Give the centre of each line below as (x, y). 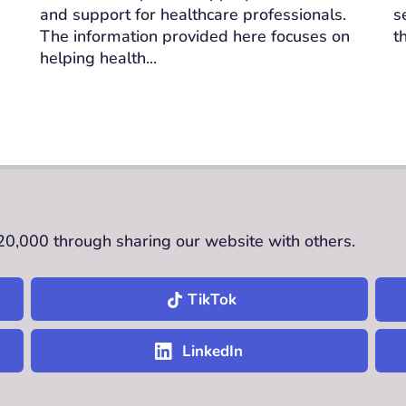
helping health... (98, 58)
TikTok (212, 299)
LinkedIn (213, 351)
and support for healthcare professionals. (193, 14)
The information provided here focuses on (194, 36)
